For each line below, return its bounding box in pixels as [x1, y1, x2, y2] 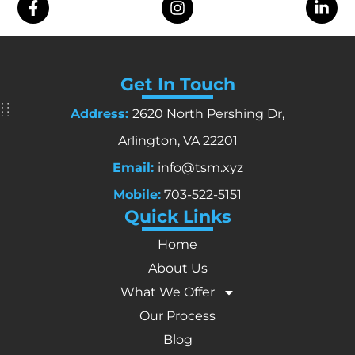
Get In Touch [120, 73, 235, 95]
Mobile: [113, 186, 161, 202]
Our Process [139, 307, 216, 323]
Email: [112, 159, 158, 175]
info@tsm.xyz [157, 159, 243, 175]
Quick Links [124, 205, 231, 227]
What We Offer [120, 284, 215, 300]
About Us [147, 260, 208, 276]
